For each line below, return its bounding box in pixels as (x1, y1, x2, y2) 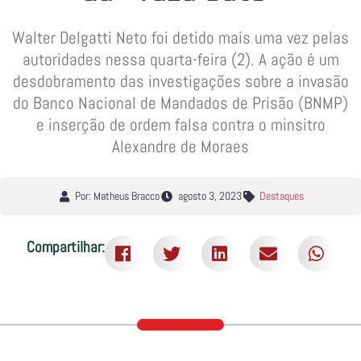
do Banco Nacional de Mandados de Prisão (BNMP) (13, 92, 348, 114)
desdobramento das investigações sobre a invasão (12, 70, 349, 92)
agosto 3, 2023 (177, 189, 242, 203)
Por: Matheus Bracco (75, 189, 160, 203)
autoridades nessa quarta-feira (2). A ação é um (22, 48, 339, 70)
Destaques (259, 189, 305, 203)
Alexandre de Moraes (112, 135, 249, 157)
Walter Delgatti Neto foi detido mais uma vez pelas (12, 27, 349, 48)
